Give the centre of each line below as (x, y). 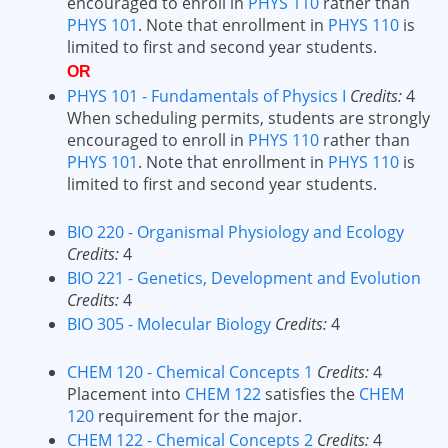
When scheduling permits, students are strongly (248, 118)
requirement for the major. (198, 416)
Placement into (126, 394)
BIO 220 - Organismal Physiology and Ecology (235, 232)
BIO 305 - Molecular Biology (169, 324)
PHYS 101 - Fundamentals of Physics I (206, 96)
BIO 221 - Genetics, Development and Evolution (244, 278)
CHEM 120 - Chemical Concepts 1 (190, 372)
